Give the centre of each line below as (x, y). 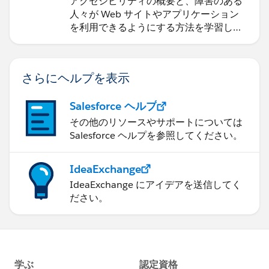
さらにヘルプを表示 (76, 77)
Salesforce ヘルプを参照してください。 (156, 135)
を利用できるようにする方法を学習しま (156, 27)
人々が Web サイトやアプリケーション (154, 14)
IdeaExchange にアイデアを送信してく (156, 184)
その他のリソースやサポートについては (156, 122)
